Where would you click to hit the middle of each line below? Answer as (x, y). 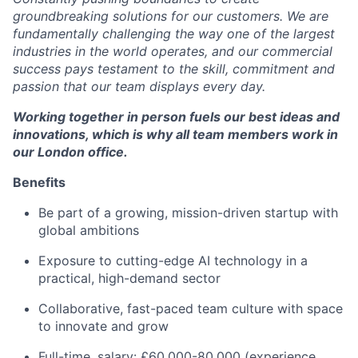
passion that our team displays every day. (139, 86)
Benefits (39, 182)
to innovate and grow (103, 326)
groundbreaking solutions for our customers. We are (171, 16)
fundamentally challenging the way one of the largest (174, 34)
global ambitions (89, 230)
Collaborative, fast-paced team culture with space (191, 308)
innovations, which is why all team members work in (175, 134)
